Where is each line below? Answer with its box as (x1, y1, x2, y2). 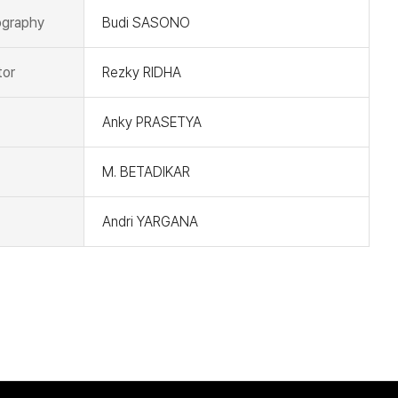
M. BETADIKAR (101, 163, 190, 180)
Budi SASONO (101, 14, 190, 31)
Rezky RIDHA (101, 64, 181, 81)
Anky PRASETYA (101, 114, 202, 131)
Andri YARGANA (101, 213, 198, 230)
